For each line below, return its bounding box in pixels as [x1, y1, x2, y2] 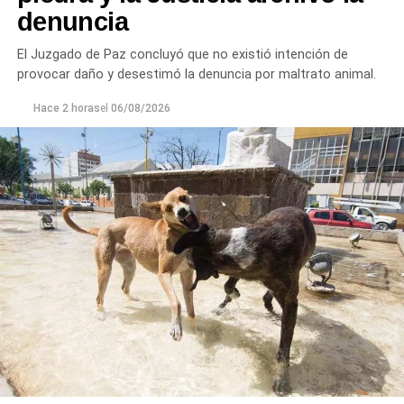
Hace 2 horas [32, 101, 100, 115]
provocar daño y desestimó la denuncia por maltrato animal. [16, 66, 376, 82]
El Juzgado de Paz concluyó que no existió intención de [16, 46, 348, 62]
